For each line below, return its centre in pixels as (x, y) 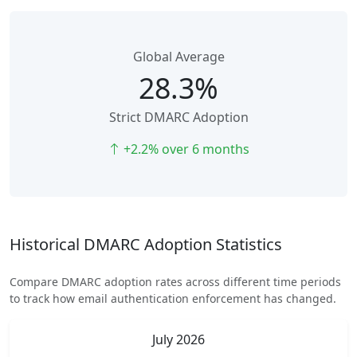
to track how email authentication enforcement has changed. (173, 298)
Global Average (178, 57)
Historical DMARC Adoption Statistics (146, 244)
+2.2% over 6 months (185, 149)
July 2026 (178, 339)
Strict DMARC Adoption (178, 117)
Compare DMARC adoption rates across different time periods (175, 282)
